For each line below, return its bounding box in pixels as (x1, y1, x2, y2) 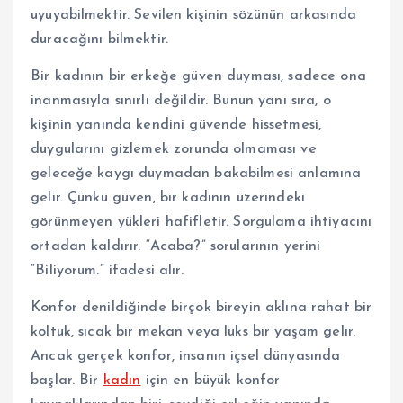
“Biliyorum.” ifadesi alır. (31, 264, 184, 279)
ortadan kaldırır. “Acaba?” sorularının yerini (31, 239, 321, 255)
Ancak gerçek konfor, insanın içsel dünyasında (31, 349, 341, 364)
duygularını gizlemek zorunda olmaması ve (31, 142, 317, 157)
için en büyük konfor (140, 373, 281, 389)
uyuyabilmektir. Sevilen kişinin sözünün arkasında (31, 8, 356, 22)
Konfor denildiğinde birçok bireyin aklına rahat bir (31, 300, 372, 316)
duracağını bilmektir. (31, 32, 169, 47)
